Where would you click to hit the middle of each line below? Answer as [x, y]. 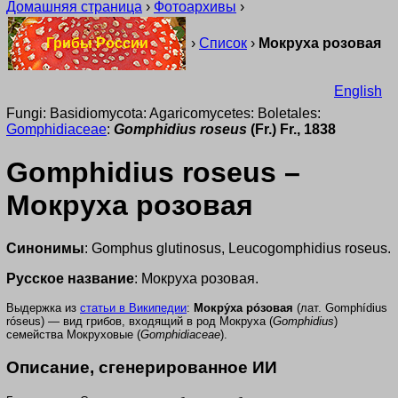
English [358, 91]
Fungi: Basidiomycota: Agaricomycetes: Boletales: [163, 113]
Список [223, 43]
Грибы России [97, 43]
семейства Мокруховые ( [73, 335]
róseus [24, 322]
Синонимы [45, 249]
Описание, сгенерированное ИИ [142, 368]
